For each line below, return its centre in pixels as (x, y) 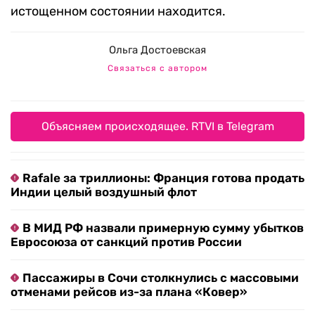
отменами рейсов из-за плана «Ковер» (129, 292)
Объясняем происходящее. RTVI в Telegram (157, 127)
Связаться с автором (157, 69)
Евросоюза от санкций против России (126, 242)
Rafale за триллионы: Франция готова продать (163, 178)
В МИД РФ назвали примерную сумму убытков (163, 228)
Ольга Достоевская (157, 50)
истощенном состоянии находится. (118, 12)
